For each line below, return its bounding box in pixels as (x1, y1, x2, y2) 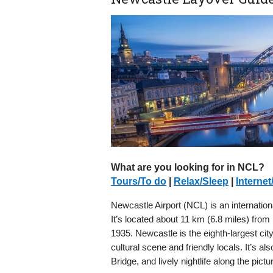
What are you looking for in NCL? (111, 162, 264, 173)
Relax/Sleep (174, 176, 229, 187)
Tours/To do (111, 176, 166, 187)
